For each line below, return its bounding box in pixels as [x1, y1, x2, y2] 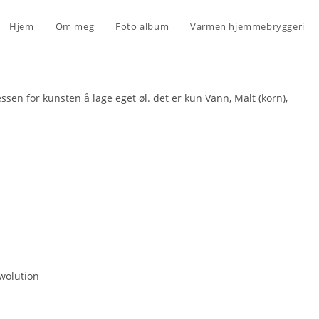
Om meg [55, 20, 95, 33]
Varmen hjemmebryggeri [190, 20, 305, 33]
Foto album [115, 20, 169, 33]
